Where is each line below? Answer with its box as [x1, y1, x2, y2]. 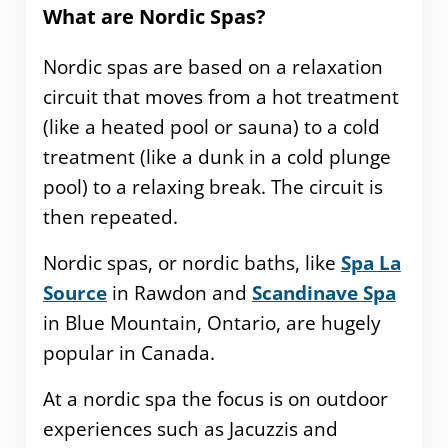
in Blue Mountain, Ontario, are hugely [42, 310, 381, 337]
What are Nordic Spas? [42, 3, 266, 31]
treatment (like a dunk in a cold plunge [42, 144, 391, 171]
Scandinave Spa [251, 280, 396, 307]
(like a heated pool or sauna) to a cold [42, 114, 380, 141]
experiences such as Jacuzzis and [42, 416, 338, 443]
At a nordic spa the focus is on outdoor [42, 386, 388, 413]
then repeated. [42, 204, 178, 231]
